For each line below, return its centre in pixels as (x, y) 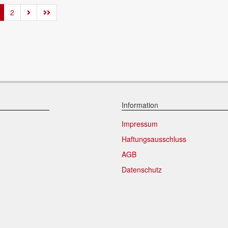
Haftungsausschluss (154, 139)
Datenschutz (142, 169)
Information (140, 105)
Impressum (140, 123)
